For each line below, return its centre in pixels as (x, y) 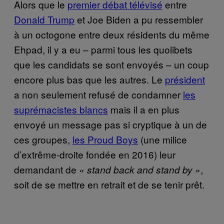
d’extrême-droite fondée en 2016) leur (95, 154)
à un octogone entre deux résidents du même (112, 34)
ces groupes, (43, 139)
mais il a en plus (144, 109)
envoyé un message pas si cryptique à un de (110, 124)
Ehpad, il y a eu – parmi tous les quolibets (103, 49)
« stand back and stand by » (140, 169)
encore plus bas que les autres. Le (89, 79)
